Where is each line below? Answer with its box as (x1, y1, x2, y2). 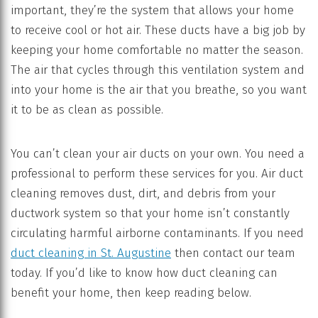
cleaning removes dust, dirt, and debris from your (11, 186, 275, 201)
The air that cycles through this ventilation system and (11, 62, 305, 77)
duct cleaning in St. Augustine (11, 246, 171, 261)
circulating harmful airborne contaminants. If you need (11, 226, 304, 241)
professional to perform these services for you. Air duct (11, 166, 303, 181)
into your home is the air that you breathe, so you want (11, 82, 307, 97)
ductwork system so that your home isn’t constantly (11, 206, 290, 221)
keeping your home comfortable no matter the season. (11, 43, 303, 57)
